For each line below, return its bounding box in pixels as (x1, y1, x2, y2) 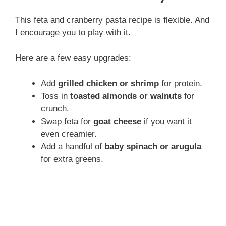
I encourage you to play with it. (15, 27, 131, 37)
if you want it (141, 116, 192, 126)
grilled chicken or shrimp (58, 78, 159, 88)
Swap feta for (41, 116, 93, 126)
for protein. (159, 78, 202, 88)
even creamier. (41, 129, 97, 139)
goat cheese (93, 116, 141, 126)
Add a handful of (41, 141, 104, 151)
